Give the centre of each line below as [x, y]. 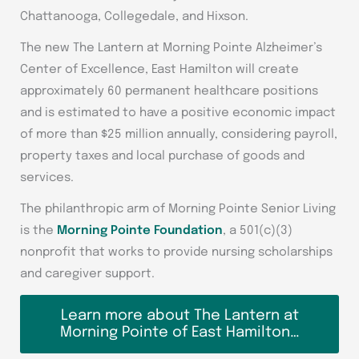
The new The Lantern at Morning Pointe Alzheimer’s [171, 48]
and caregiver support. [87, 274]
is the [38, 230]
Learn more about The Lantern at [179, 315]
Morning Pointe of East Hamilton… [179, 332]
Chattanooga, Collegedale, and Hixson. [134, 16]
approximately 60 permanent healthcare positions [169, 91]
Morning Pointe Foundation [140, 230]
